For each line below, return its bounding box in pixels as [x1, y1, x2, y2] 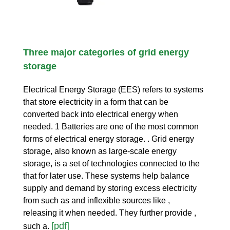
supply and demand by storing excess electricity [23, 183, 197, 193]
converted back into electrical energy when [23, 109, 178, 119]
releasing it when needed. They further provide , [23, 208, 196, 217]
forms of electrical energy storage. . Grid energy [23, 134, 194, 143]
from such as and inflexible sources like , [23, 196, 170, 205]
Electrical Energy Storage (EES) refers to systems [23, 85, 203, 94]
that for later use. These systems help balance [23, 171, 189, 180]
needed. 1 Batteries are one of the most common [23, 122, 199, 131]
